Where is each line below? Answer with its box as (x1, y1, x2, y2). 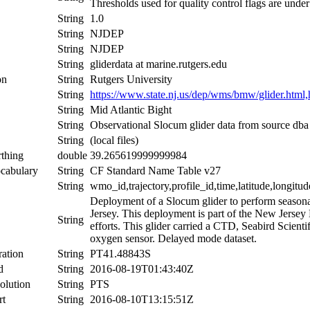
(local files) (90, 134, 138, 146)
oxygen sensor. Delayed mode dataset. (90, 232, 257, 244)
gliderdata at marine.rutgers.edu (90, 57, 227, 70)
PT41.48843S (90, 247, 151, 259)
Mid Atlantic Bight (90, 103, 172, 116)
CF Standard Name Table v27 (90, 164, 221, 176)
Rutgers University (90, 73, 172, 85)
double (57, 149, 87, 161)
